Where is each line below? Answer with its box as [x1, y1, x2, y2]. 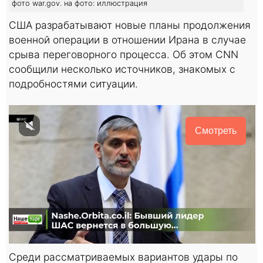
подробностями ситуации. [9, 77, 138, 90]
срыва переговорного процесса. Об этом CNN [9, 48, 238, 60]
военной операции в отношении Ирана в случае [9, 33, 246, 46]
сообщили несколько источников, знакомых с [9, 62, 235, 75]
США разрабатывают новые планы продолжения [9, 18, 251, 31]
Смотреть [195, 125, 237, 136]
